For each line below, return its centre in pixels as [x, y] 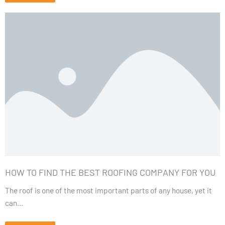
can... [14, 202]
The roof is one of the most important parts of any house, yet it [108, 190]
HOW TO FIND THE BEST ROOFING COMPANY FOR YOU [110, 172]
